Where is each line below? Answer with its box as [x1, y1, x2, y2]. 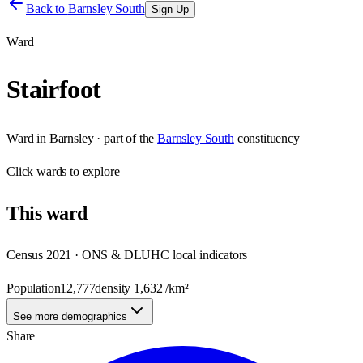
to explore [66, 164, 120, 178]
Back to [26, 2, 68, 15]
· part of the [93, 130, 155, 145]
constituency [237, 130, 300, 145]
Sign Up [151, 3, 189, 15]
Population [6, 280, 61, 295]
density [95, 280, 135, 295]
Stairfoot [6, 75, 101, 105]
